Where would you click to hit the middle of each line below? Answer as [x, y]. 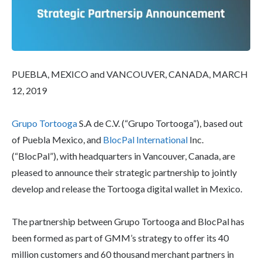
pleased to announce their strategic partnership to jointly [124, 172]
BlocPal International [145, 139]
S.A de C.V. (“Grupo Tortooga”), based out [160, 123]
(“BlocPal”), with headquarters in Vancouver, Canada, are [123, 156]
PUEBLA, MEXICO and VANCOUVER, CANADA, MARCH [130, 74]
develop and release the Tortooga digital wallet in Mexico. [127, 188]
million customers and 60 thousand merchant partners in [123, 254]
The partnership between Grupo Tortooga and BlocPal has [128, 221]
